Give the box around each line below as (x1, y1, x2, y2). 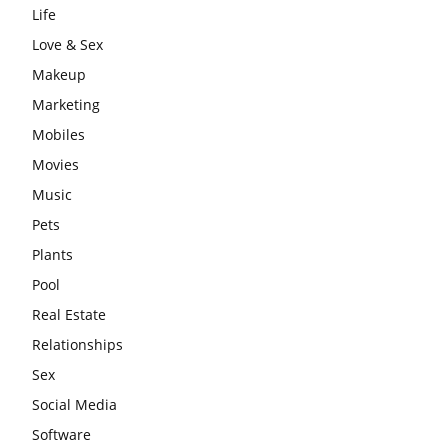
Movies (32, 155, 79, 175)
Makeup (32, 65, 86, 85)
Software (32, 425, 91, 445)
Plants (32, 245, 73, 265)
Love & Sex (32, 35, 103, 55)
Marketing (32, 95, 100, 115)
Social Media (32, 395, 117, 415)
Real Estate (32, 305, 106, 325)
